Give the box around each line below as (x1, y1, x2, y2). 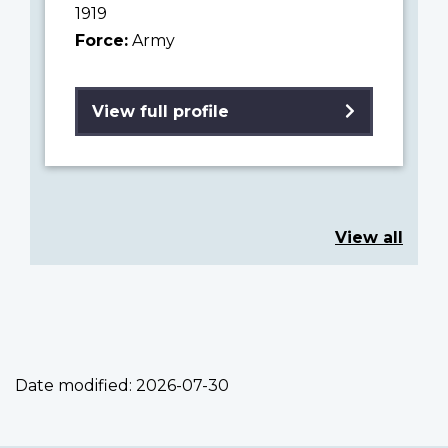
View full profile (92, 101, 229, 121)
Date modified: (15, 375, 132, 395)
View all (335, 227, 403, 247)
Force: (75, 30, 128, 50)
